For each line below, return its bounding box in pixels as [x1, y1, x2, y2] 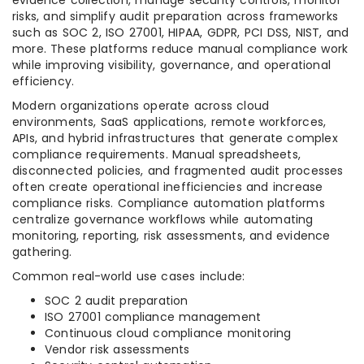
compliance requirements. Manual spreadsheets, [12, 146, 301, 162]
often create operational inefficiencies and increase [12, 179, 323, 195]
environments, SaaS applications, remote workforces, [12, 114, 327, 130]
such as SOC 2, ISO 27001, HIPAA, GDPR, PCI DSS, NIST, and [12, 24, 349, 41]
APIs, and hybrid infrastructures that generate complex [12, 130, 338, 146]
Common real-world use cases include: [12, 268, 245, 284]
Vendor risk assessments [45, 341, 190, 357]
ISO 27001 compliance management [45, 309, 262, 325]
